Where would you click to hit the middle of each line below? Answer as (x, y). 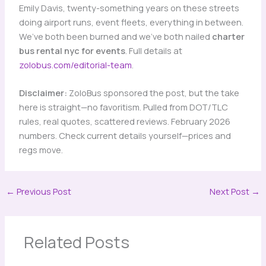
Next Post (231, 191)
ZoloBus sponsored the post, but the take (153, 93)
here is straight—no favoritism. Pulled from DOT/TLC (123, 107)
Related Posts (76, 242)
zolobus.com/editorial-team (75, 65)
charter (228, 37)
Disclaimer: (43, 93)
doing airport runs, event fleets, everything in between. (131, 22)
